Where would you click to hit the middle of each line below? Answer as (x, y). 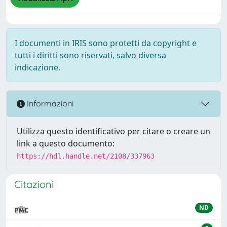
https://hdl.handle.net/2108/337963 (86, 156)
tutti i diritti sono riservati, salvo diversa (90, 55)
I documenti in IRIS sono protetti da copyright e (106, 43)
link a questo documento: (66, 143)
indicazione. (37, 67)
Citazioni (34, 184)
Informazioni (49, 104)
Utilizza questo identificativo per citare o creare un (113, 131)
